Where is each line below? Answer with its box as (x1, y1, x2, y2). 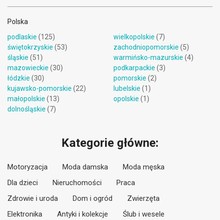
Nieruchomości (53, 178, 102, 187)
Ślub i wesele (123, 210, 165, 219)
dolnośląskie (7, 105, 46, 113)
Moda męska (123, 163, 165, 171)
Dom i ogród (73, 194, 112, 203)
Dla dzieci (7, 178, 38, 187)
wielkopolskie (113, 33, 155, 41)
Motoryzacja (7, 163, 48, 171)
